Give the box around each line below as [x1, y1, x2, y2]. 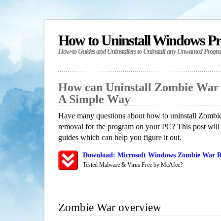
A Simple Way [58, 93, 130, 106]
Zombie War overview [58, 201, 161, 214]
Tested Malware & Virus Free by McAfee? [83, 161, 183, 168]
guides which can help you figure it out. [58, 133, 182, 142]
